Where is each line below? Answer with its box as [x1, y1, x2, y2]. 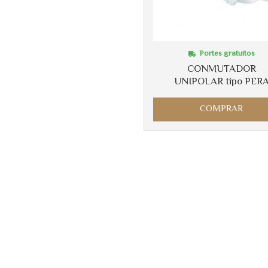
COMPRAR [200, 102, 243, 117]
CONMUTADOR [187, 62, 256, 78]
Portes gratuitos [199, 48, 255, 60]
